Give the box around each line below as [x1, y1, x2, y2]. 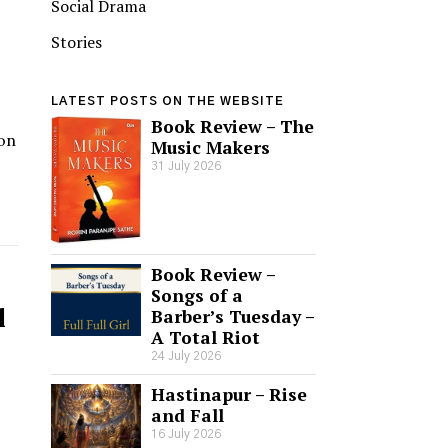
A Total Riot [151, 325, 260, 349]
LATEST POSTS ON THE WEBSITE [51, 95, 284, 107]
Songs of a [151, 283, 243, 307]
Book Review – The [151, 115, 314, 138]
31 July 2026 [151, 160, 221, 172]
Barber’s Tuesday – [151, 304, 314, 328]
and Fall [151, 403, 224, 427]
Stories [51, 31, 102, 53]
